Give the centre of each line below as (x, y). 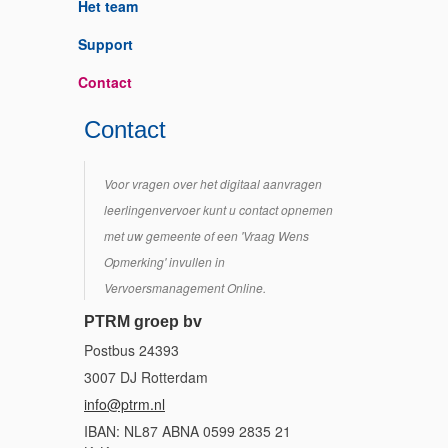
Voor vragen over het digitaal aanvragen (213, 183)
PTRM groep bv (143, 321)
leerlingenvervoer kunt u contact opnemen (218, 209)
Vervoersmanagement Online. (185, 287)
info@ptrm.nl (124, 404)
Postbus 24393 (131, 350)
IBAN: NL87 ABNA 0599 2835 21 (187, 431)
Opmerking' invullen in (164, 261)
